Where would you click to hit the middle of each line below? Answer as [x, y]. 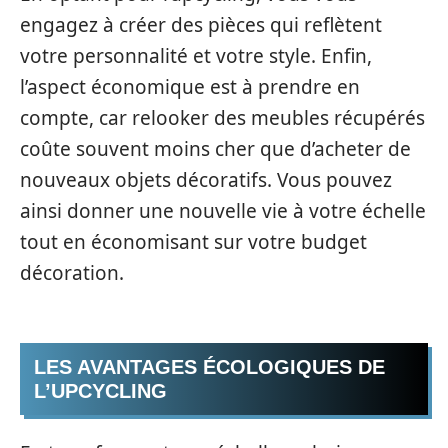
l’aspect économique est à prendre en [190, 86]
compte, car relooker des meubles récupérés [222, 117]
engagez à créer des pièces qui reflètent [201, 24]
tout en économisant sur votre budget [193, 241]
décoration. [72, 272]
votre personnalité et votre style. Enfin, [196, 55]
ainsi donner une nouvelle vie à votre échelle [223, 210]
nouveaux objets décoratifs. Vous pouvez [206, 179]
